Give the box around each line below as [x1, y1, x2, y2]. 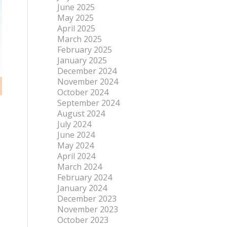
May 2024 [57, 140, 94, 151]
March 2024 [57, 161, 102, 172]
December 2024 [57, 65, 117, 77]
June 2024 [57, 129, 95, 140]
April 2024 [57, 150, 96, 162]
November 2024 [57, 76, 119, 87]
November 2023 [57, 204, 119, 215]
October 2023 [57, 214, 109, 225]
